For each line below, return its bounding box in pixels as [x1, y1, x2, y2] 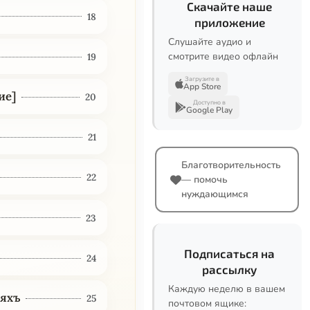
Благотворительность [181, 158, 281, 172]
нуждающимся [181, 188, 248, 201]
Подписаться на [184, 246, 275, 260]
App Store [183, 81, 221, 92]
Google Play [186, 104, 232, 116]
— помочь [181, 173, 228, 186]
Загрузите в [185, 75, 219, 83]
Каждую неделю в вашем [168, 282, 285, 295]
